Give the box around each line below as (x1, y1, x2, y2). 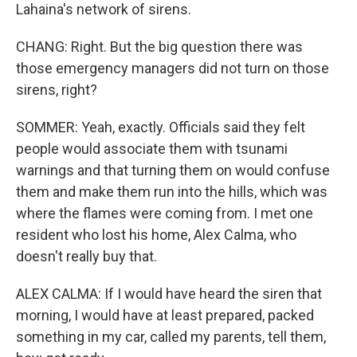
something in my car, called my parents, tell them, (16, 328, 326, 345)
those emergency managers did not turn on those (16, 60, 329, 76)
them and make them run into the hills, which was (16, 183, 328, 200)
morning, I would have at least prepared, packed (16, 307, 314, 324)
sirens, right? (16, 81, 97, 98)
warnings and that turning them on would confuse (16, 162, 330, 178)
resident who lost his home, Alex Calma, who (16, 226, 296, 243)
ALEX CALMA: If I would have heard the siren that (16, 285, 322, 302)
